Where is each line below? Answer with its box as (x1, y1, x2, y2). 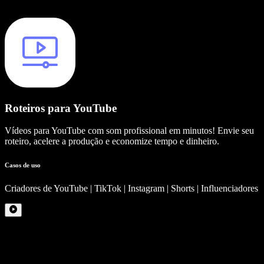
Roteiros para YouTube (5, 101, 117, 114)
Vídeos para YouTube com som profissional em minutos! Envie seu (5, 126, 254, 136)
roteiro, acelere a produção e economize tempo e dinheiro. (5, 136, 219, 147)
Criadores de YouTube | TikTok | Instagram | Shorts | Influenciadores (5, 183, 258, 194)
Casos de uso (5, 161, 41, 169)
